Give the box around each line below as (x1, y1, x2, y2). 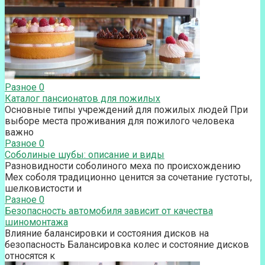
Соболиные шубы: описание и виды (5, 148, 164, 160)
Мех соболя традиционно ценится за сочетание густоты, (5, 171, 252, 183)
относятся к (5, 250, 55, 261)
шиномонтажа (5, 216, 68, 228)
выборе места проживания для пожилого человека (5, 115, 234, 127)
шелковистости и (5, 182, 82, 194)
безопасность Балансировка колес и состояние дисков (5, 238, 249, 250)
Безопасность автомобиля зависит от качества (5, 205, 213, 216)
